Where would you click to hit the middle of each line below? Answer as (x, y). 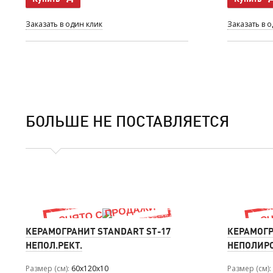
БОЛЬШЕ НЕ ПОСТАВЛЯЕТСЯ (127, 121)
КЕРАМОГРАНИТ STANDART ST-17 (98, 231)
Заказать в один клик (64, 24)
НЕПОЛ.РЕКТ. (54, 245)
